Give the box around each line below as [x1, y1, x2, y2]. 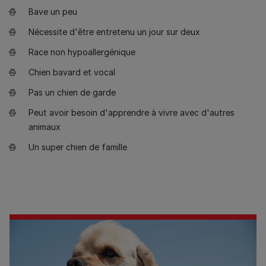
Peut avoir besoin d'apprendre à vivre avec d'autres [28, 107, 235, 118]
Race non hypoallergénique [28, 47, 135, 58]
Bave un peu [28, 7, 77, 17]
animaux [28, 122, 61, 132]
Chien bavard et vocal [28, 67, 115, 78]
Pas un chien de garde [28, 87, 116, 98]
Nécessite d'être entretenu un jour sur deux [28, 27, 200, 37]
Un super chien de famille [28, 142, 127, 153]
